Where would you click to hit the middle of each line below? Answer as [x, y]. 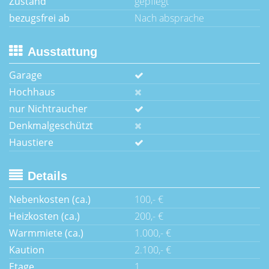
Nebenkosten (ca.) [50, 199]
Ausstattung [62, 52]
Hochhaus [32, 92]
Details [47, 176]
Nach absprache [169, 18]
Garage [26, 75]
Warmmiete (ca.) [46, 233]
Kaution [27, 250]
